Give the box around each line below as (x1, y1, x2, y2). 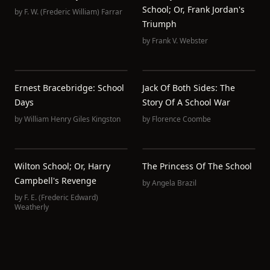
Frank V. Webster (152, 36, 208, 46)
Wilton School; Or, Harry (14, 160, 110, 172)
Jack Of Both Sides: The (142, 82, 235, 93)
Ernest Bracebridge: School (14, 82, 124, 93)
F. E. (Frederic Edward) (24, 192, 98, 202)
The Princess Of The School (142, 160, 252, 172)
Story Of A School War (142, 96, 230, 108)
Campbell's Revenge (14, 175, 96, 186)
